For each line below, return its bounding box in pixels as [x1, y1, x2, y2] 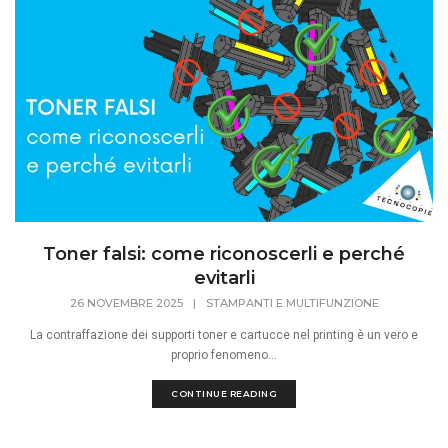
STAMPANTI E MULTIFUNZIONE [205, 296, 379, 311]
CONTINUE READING [171, 388, 277, 400]
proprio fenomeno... [171, 348, 277, 363]
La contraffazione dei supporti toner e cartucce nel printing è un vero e [30, 328, 418, 343]
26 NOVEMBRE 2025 [69, 296, 183, 311]
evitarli [193, 267, 255, 290]
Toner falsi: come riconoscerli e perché [43, 243, 405, 266]
